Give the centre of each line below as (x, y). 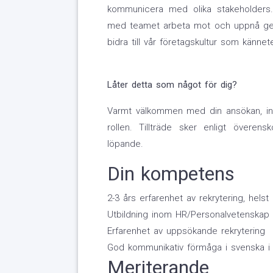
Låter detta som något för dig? (172, 85)
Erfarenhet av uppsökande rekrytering (186, 231)
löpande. (125, 144)
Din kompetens (171, 174)
